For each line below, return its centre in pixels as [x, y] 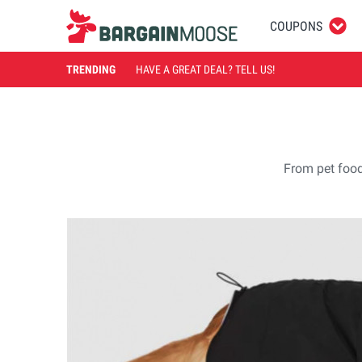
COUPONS [296, 26]
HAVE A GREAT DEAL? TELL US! [205, 69]
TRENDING [91, 69]
